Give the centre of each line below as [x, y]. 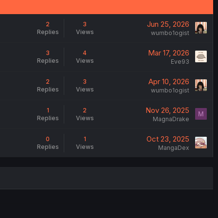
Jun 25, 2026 [168, 24]
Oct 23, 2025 [168, 139]
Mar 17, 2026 [168, 53]
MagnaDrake [171, 119]
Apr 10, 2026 [169, 82]
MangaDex [173, 148]
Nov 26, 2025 [167, 110]
